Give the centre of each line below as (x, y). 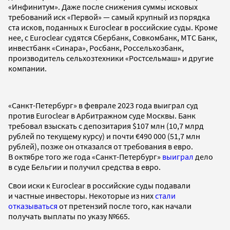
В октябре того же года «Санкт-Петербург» (85, 156)
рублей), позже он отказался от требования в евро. (101, 146)
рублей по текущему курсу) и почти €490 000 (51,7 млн (104, 136)
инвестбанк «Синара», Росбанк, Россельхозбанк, (96, 47)
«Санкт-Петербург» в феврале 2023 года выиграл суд (103, 105)
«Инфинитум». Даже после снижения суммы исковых (103, 6)
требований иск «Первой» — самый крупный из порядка (109, 17)
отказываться (33, 206)
